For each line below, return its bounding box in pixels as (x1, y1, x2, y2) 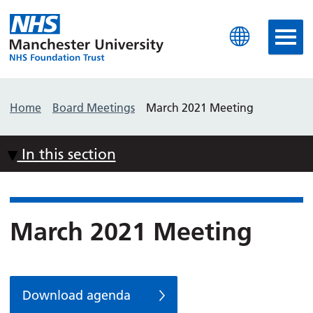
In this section (17, 145, 116, 163)
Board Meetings (52, 101, 135, 115)
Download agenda (22, 287, 131, 304)
